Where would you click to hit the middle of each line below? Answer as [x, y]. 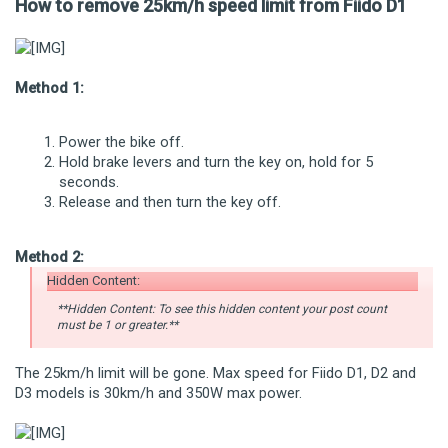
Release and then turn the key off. [170, 202]
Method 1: [49, 87]
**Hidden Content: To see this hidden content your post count [222, 308]
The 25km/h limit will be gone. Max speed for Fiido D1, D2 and [215, 372]
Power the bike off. [121, 142]
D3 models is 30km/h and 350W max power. [158, 392]
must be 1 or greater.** [117, 324]
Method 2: [49, 256]
